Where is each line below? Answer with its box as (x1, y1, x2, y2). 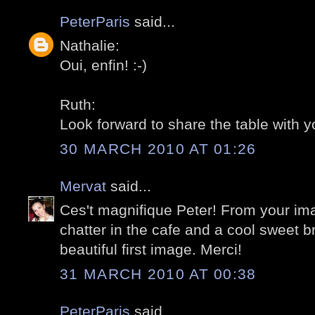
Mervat (60, 177, 106, 194)
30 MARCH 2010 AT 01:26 (60, 140, 257, 157)
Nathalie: (60, 37, 120, 54)
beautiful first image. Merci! (60, 241, 242, 258)
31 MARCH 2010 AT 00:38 (60, 265, 257, 282)
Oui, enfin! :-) (60, 57, 147, 74)
